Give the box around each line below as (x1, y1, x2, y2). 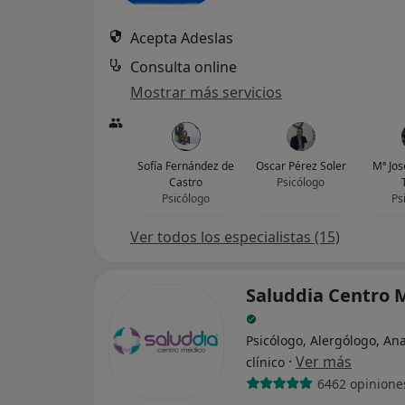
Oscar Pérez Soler (255, 158, 346, 174)
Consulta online (130, 57, 237, 77)
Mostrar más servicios (130, 82, 282, 102)
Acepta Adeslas (130, 28, 233, 48)
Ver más (296, 352, 352, 372)
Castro (169, 174, 202, 190)
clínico (246, 353, 285, 371)
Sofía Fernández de (137, 158, 234, 174)
